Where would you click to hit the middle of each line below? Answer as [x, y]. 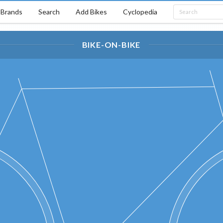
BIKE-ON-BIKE [111, 45]
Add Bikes [91, 11]
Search [49, 11]
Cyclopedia [140, 11]
